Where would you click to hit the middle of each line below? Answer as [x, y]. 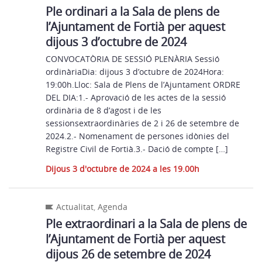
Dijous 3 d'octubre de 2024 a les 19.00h [123, 169]
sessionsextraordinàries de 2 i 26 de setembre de [143, 123]
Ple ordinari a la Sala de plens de [133, 11]
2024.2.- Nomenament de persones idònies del [138, 136]
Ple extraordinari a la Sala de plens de [146, 224]
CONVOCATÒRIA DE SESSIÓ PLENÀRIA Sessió [133, 59]
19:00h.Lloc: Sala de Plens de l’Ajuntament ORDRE [143, 85]
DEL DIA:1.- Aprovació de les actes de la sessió [136, 97]
